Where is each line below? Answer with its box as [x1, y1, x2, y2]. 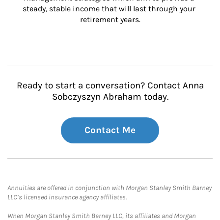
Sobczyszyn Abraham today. [52, 91, 168, 102]
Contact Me [84, 125, 136, 136]
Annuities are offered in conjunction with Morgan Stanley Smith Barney [7, 184, 212, 192]
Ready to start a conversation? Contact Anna [16, 80, 204, 91]
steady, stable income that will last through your [23, 4, 197, 13]
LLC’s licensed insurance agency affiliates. [7, 193, 127, 201]
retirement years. [80, 15, 140, 24]
